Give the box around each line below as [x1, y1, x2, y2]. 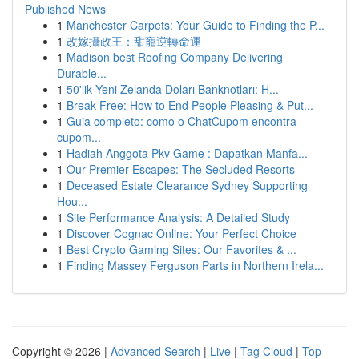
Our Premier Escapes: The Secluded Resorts [67, 161, 295, 177]
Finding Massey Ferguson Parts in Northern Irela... [67, 257, 324, 273]
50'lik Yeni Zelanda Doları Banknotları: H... [67, 81, 279, 97]
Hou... [57, 193, 87, 209]
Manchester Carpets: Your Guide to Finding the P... [67, 17, 325, 33]
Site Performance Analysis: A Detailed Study [67, 209, 290, 225]
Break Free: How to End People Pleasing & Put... [67, 97, 313, 113]
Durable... [57, 65, 107, 81]
